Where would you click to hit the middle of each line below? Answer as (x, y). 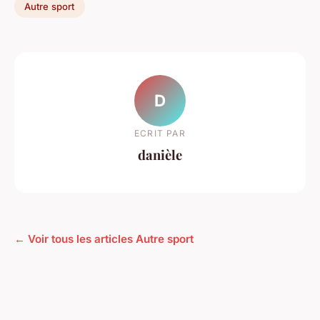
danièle (160, 154)
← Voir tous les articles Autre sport (104, 239)
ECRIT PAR (160, 133)
